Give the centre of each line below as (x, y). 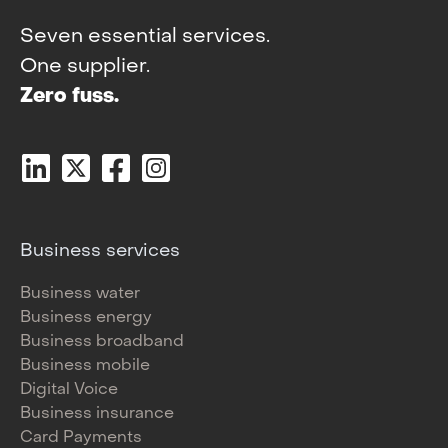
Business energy (86, 318)
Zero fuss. (69, 97)
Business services (100, 252)
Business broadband (102, 342)
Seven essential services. (151, 37)
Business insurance (97, 414)
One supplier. (85, 67)
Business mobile (85, 366)
